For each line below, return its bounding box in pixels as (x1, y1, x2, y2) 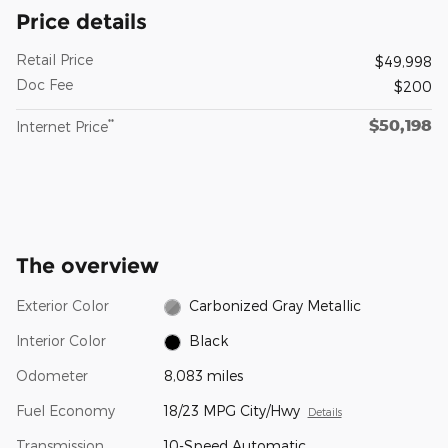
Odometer (16, 367, 88, 385)
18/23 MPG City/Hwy (163, 402, 300, 420)
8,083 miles (163, 367, 243, 385)
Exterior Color (16, 297, 109, 315)
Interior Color (16, 332, 106, 350)
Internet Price (16, 118, 108, 136)
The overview (16, 253, 159, 279)
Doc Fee (16, 76, 73, 94)
